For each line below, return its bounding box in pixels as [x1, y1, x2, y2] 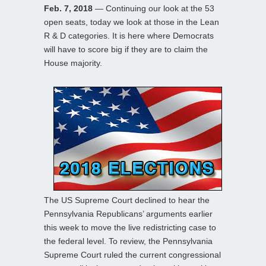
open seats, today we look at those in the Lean [44, 17, 219, 27]
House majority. [44, 58, 102, 68]
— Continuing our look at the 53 [93, 3, 214, 13]
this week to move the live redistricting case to [44, 222, 216, 232]
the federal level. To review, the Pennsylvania [44, 236, 213, 246]
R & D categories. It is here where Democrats [44, 30, 214, 40]
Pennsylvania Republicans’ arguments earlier [44, 208, 213, 218]
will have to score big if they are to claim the [44, 44, 208, 54]
